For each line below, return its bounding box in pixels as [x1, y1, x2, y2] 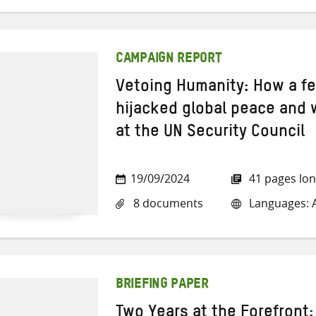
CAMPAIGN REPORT [116, 56, 222, 63]
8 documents [130, 195, 203, 212]
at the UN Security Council [116, 130, 305, 139]
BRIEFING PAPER [116, 281, 209, 289]
